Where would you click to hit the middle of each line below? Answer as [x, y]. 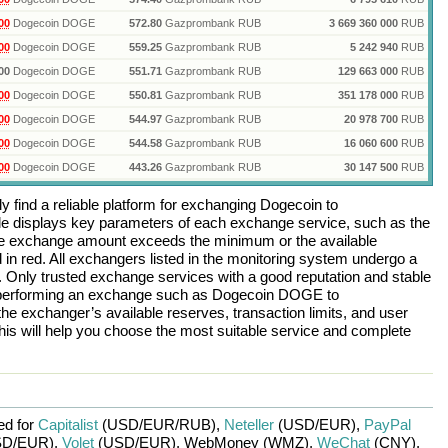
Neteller [248, 424]
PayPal [387, 424]
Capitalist [67, 424]
